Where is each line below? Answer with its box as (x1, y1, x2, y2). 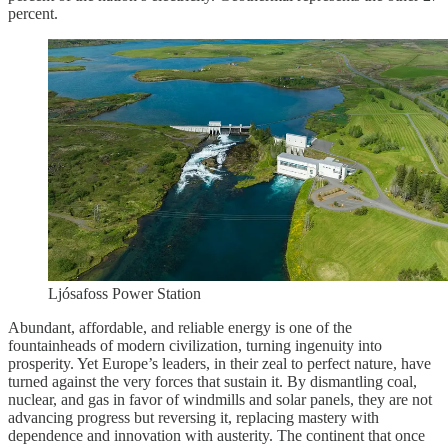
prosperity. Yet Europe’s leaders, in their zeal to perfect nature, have (8, 355, 431, 373)
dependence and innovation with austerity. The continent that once (8, 427, 425, 445)
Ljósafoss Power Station (48, 285, 201, 303)
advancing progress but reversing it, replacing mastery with (8, 409, 379, 427)
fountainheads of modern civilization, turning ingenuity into (8, 337, 382, 355)
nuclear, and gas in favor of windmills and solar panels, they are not (8, 391, 432, 409)
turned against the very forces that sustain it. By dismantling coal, (8, 373, 417, 391)
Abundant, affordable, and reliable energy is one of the (8, 319, 352, 337)
